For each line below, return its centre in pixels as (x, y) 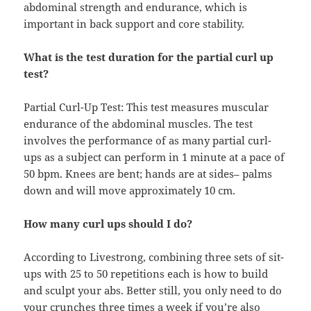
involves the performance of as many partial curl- (148, 141)
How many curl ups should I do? (108, 224)
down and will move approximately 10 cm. (130, 191)
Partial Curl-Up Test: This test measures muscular (146, 107)
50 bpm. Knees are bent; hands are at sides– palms (148, 174)
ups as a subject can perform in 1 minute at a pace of (154, 157)
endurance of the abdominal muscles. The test (138, 124)
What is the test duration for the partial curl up (149, 57)
